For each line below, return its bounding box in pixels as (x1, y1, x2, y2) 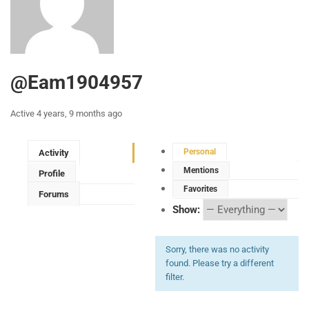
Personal (183, 147, 216, 157)
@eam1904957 (10, 71, 143, 94)
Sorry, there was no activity (166, 244, 269, 255)
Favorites (183, 184, 217, 194)
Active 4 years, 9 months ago (10, 108, 122, 119)
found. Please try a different (166, 258, 274, 268)
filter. (166, 272, 184, 282)
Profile (39, 168, 65, 179)
